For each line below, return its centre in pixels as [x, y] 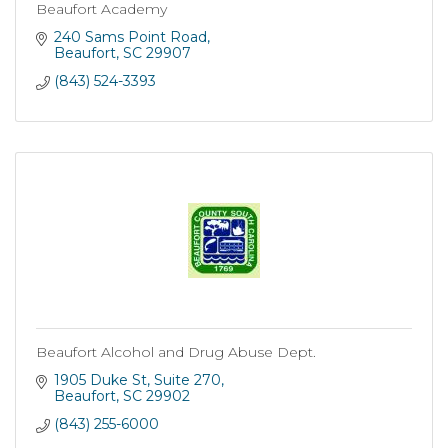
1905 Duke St [100, 380]
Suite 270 [187, 380]
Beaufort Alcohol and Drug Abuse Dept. [176, 352]
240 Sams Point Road [130, 37]
